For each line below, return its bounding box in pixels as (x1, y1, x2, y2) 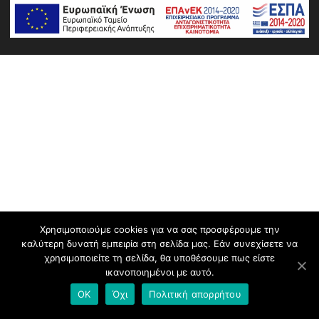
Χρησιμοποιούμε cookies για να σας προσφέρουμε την (39, 224, 280, 235)
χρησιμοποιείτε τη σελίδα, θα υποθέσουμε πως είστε (44, 252, 275, 263)
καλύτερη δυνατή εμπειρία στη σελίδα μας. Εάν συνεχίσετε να (21, 238, 298, 249)
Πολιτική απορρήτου (149, 288, 241, 300)
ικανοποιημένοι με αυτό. (105, 266, 214, 278)
